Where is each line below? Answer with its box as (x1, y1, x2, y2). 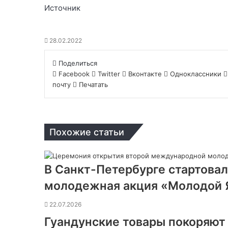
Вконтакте (128, 69, 162, 78)
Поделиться (59, 59, 97, 67)
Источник (44, 3, 80, 13)
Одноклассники (170, 69, 221, 78)
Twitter (98, 69, 120, 78)
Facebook (59, 69, 90, 78)
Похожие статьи (49, 126, 124, 137)
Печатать (79, 80, 108, 89)
